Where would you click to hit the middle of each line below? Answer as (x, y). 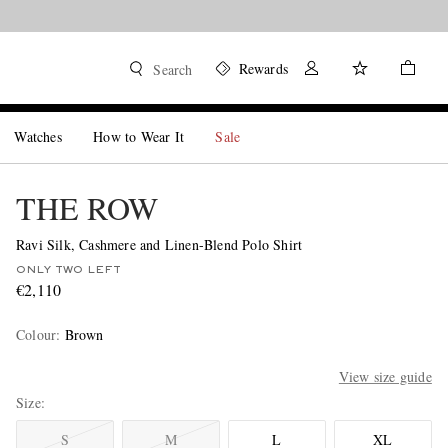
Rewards (263, 68)
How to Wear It (139, 136)
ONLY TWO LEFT (68, 270)
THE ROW (86, 207)
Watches (38, 136)
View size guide (385, 376)
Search (173, 69)
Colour (36, 334)
